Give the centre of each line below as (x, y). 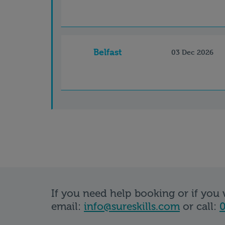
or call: (200, 206)
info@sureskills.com (132, 206)
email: (68, 206)
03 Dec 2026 (192, 52)
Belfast (108, 52)
